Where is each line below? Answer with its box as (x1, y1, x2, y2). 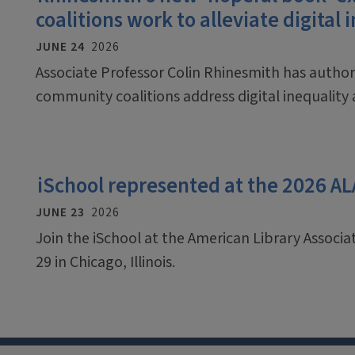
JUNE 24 (36, 37, 85, 55)
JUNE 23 (36, 203, 85, 221)
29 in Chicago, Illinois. (36, 250, 175, 273)
